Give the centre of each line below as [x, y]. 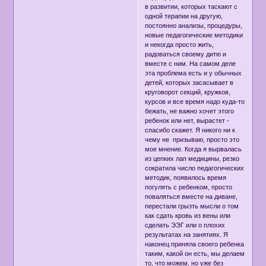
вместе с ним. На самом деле [191, 64]
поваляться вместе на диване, [191, 197]
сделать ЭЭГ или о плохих [185, 225]
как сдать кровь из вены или [188, 216]
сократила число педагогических [195, 168]
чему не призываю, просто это [192, 140]
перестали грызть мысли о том [192, 206]
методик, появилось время [186, 178]
